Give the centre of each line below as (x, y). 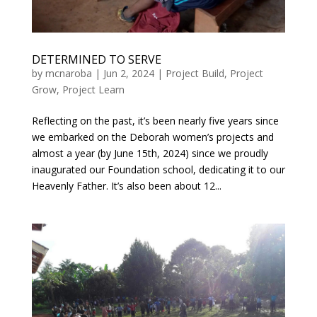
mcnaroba (68, 74)
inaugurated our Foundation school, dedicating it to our (158, 170)
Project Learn (93, 90)
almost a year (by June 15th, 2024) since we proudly (150, 154)
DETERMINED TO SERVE (96, 60)
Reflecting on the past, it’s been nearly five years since (155, 121)
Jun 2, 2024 (128, 74)
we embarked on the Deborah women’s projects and (152, 137)
